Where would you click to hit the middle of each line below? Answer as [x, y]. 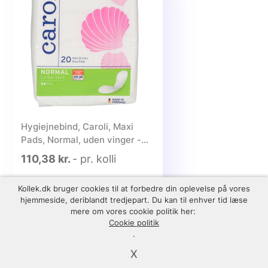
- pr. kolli [94, 159]
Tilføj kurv [119, 195]
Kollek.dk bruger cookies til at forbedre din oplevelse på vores [134, 188]
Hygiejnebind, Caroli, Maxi [77, 127]
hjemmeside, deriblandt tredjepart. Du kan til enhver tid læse [134, 200]
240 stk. [38, 153]
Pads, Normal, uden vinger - [81, 140]
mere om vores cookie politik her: [134, 211]
